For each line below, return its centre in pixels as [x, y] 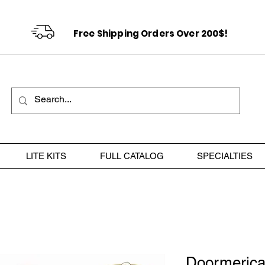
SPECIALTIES [225, 156]
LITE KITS [46, 156]
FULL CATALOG [132, 156]
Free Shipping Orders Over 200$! [151, 33]
